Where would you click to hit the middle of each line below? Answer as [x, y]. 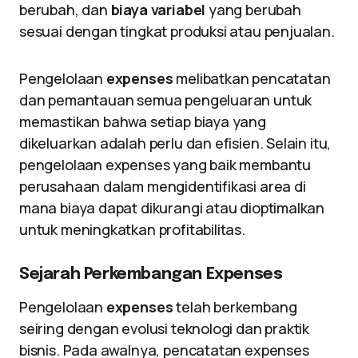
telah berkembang [235, 307]
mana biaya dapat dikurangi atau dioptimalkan [172, 208]
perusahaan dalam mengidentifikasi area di [163, 186]
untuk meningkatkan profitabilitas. [132, 229]
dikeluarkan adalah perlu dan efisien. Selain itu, [175, 143]
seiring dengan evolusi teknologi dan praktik [165, 328]
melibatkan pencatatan [252, 78]
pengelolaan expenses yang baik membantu [165, 165]
